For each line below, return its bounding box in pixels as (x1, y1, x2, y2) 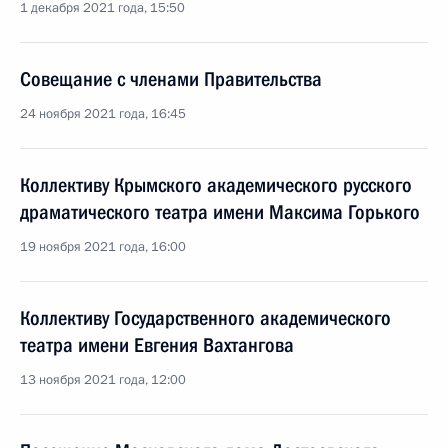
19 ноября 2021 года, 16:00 (20, 238, 186, 256)
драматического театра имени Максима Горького (20, 200, 420, 224)
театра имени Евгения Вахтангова (20, 333, 294, 357)
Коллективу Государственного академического (20, 306, 391, 330)
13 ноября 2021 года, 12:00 (20, 371, 186, 389)
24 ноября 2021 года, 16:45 (20, 105, 186, 123)
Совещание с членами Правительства (20, 67, 322, 91)
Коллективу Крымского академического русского (20, 173, 412, 197)
